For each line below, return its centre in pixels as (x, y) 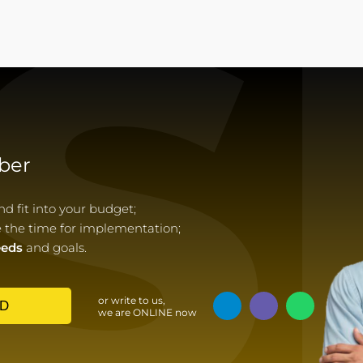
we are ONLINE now (147, 312)
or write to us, (131, 300)
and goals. (54, 248)
